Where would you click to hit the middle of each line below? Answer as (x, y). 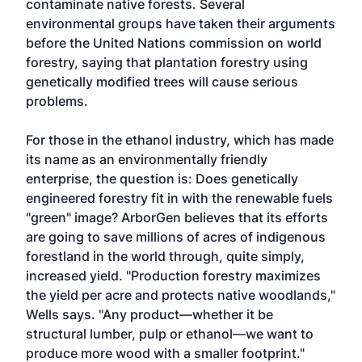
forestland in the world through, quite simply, (165, 256)
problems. (57, 101)
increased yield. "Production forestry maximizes (173, 276)
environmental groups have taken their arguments (181, 23)
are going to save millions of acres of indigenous (176, 237)
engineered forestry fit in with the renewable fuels (179, 198)
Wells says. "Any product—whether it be (149, 314)
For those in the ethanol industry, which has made (180, 140)
